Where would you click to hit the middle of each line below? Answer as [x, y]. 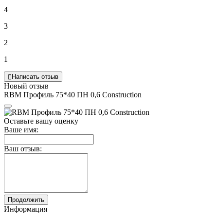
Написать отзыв [35, 77]
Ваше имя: [21, 130]
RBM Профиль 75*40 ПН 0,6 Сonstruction [73, 95]
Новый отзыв [26, 86]
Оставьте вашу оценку [41, 121]
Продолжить [26, 200]
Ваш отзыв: [23, 149]
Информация [26, 209]
